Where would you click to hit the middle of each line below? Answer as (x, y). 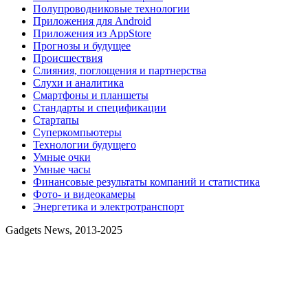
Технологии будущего (85, 145)
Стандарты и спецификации (100, 108)
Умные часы (62, 170)
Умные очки (62, 157)
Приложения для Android (92, 21)
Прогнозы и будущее (82, 46)
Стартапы (56, 120)
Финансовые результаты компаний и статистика (146, 182)
